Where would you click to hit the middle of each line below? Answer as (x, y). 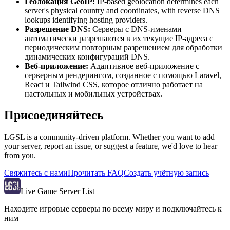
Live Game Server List (57, 191)
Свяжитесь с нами (36, 173)
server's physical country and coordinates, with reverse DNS (122, 10)
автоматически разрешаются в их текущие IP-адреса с (119, 38)
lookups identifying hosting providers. (86, 20)
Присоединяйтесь (54, 115)
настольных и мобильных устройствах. (93, 93)
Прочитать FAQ (96, 173)
